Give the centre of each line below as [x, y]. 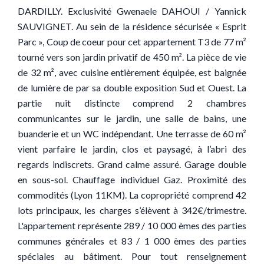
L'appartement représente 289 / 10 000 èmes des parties [132, 225]
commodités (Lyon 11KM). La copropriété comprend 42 [132, 195]
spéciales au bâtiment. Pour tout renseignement [132, 256]
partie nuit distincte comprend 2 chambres [132, 103]
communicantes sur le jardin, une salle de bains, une [132, 118]
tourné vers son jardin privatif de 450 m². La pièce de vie [132, 57]
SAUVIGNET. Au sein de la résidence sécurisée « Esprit [132, 26]
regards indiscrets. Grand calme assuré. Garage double [132, 164]
